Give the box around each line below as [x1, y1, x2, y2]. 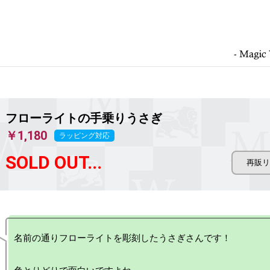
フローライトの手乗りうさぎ [5, 111, 162, 125]
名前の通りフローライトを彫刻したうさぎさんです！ [14, 233, 231, 243]
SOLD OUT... [5, 152, 102, 173]
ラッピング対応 [59, 131, 110, 140]
